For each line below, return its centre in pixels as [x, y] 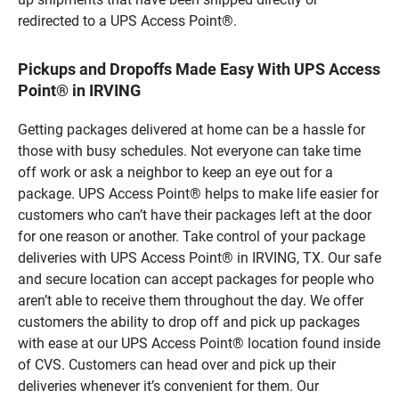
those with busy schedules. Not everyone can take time [189, 151]
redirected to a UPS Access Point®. [127, 20]
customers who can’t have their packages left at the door [195, 215]
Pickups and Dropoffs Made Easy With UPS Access [199, 69]
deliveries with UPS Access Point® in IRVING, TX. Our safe [199, 257]
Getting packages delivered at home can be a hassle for [191, 129]
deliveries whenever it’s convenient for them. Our [168, 386]
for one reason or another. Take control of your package [191, 236]
